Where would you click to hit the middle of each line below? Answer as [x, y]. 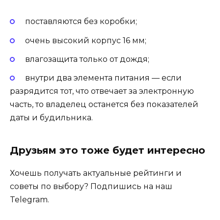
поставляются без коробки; [81, 22]
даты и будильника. [51, 117]
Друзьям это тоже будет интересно [108, 150]
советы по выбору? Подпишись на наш [91, 186]
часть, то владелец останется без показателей [104, 104]
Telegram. [29, 199]
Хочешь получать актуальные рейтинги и [96, 173]
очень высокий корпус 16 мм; [85, 40]
